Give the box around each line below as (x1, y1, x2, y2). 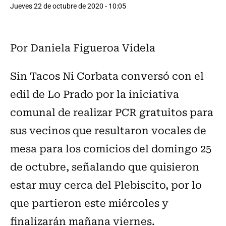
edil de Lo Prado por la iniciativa (10, 85, 179, 101)
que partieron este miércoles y (10, 194, 168, 210)
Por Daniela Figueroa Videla (10, 39, 155, 55)
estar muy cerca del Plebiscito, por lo (10, 176, 202, 192)
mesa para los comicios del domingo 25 (10, 140, 211, 156)
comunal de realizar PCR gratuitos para (10, 103, 213, 120)
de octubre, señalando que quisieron (10, 158, 199, 174)
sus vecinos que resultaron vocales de (10, 122, 206, 138)
